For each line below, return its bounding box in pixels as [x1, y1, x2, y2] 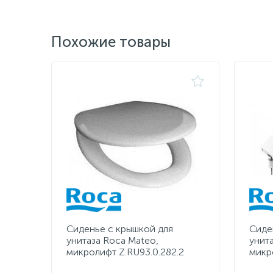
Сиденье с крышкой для [66, 223, 173, 235]
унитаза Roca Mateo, [66, 235, 158, 246]
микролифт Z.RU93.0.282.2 [66, 246, 184, 258]
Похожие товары [51, 33, 171, 51]
